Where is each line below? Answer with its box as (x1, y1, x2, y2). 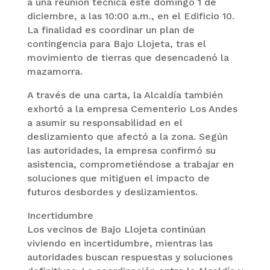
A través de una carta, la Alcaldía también (27, 89, 223, 101)
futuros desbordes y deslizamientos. (27, 186, 198, 198)
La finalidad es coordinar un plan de (27, 24, 195, 36)
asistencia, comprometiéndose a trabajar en (27, 159, 234, 171)
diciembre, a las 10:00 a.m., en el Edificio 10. (27, 10, 234, 22)
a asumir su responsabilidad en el (27, 117, 183, 129)
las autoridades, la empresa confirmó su (27, 145, 216, 157)
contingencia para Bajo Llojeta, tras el (27, 38, 206, 50)
